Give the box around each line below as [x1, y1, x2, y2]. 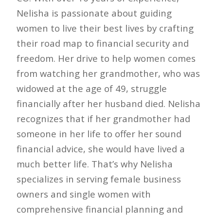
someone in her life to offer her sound [16, 127, 182, 140]
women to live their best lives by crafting [16, 22, 194, 35]
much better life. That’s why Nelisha [16, 158, 173, 170]
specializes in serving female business [16, 173, 181, 185]
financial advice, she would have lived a [16, 143, 185, 155]
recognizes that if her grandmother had [16, 112, 190, 125]
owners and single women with [16, 188, 151, 200]
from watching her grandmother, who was [16, 67, 200, 80]
